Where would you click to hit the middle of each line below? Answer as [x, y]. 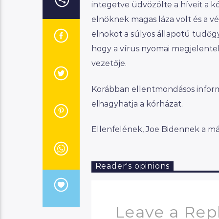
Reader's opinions [132, 166]
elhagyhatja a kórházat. [137, 104]
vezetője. [109, 64]
